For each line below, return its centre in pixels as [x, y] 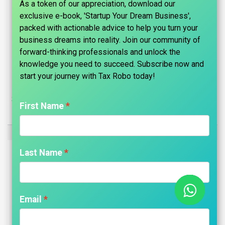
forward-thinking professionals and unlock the [100, 52]
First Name [42, 106]
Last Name [41, 153]
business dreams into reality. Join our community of [110, 40]
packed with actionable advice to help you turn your [109, 28]
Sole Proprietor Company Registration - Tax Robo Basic [107, 99]
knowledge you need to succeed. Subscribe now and [112, 64]
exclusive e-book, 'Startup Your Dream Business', [105, 16]
